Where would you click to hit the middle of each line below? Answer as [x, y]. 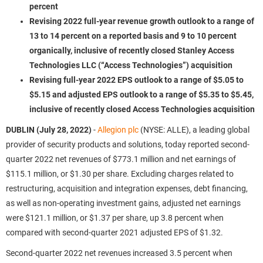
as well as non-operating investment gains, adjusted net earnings [123, 203]
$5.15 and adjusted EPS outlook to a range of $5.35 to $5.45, [141, 95]
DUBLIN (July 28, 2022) [49, 130]
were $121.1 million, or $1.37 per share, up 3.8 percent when [115, 218]
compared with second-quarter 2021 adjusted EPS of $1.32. [114, 232]
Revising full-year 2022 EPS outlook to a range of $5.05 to [136, 80]
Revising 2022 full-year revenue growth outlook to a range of [142, 21]
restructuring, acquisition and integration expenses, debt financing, [127, 188]
